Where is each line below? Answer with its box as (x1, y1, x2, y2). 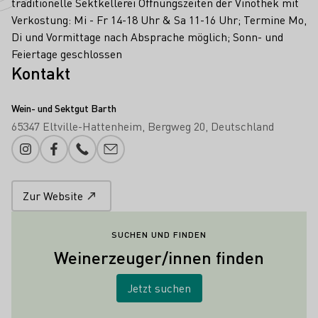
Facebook (53, 147, 100, 163)
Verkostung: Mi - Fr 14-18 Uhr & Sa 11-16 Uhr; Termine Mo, (11, 11, 307, 27)
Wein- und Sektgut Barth (11, 101, 116, 114)
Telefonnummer (81, 147, 162, 163)
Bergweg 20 (148, 118, 205, 133)
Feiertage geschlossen (11, 45, 122, 61)
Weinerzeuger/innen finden (54, 246, 264, 268)
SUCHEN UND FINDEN (111, 229, 207, 240)
